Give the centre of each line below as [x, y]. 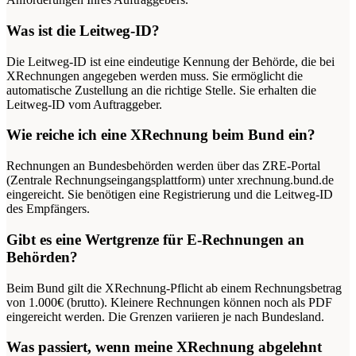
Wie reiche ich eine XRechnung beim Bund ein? [161, 135]
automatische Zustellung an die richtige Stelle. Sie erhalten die [161, 90]
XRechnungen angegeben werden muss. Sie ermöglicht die [155, 75]
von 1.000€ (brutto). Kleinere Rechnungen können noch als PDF [169, 302]
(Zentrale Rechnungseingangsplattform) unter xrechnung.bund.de [170, 180]
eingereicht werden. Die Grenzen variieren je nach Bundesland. [165, 316]
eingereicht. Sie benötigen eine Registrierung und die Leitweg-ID [170, 195]
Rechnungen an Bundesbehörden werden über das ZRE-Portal [163, 166]
